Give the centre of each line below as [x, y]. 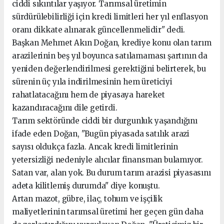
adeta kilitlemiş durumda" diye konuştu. [86, 185]
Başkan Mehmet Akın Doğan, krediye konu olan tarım [112, 42]
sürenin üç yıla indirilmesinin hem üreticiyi [92, 81]
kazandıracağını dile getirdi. [65, 107]
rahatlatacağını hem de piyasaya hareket [88, 94]
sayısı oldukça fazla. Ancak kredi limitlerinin [95, 146]
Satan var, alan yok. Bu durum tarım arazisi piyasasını [111, 172]
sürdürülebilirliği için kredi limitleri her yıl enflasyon [110, 16]
